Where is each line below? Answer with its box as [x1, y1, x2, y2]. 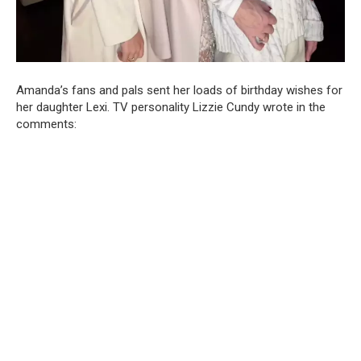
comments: [16, 116, 77, 131]
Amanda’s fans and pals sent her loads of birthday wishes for [16, 82, 342, 98]
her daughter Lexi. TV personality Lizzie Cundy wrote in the [16, 99, 326, 114]
